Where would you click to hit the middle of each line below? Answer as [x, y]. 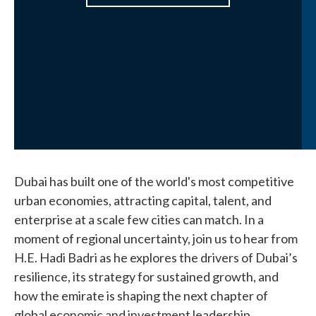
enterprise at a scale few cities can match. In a [139, 219]
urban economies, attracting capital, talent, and [143, 200]
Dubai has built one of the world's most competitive [154, 181]
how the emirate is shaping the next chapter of [141, 296]
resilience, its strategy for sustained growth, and [146, 276]
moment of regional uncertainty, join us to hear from [156, 238]
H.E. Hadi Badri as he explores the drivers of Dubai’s [156, 257]
